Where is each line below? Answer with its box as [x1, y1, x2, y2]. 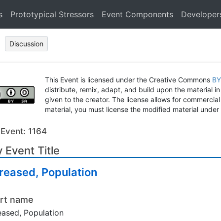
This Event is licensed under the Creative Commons [45, 75, 213, 84]
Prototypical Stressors [10, 9, 94, 20]
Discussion [9, 39, 43, 48]
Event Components [102, 9, 173, 20]
